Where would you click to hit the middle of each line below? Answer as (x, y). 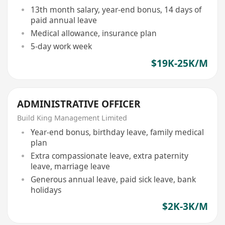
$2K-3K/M (185, 207)
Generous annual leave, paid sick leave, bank (113, 179)
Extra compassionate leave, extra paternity (109, 155)
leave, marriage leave (70, 166)
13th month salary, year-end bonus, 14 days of (116, 9)
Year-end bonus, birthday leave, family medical (117, 132)
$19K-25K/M (179, 64)
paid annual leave (64, 20)
